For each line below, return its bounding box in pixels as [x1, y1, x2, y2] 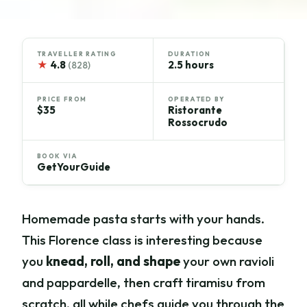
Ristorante [168, 103, 222, 116]
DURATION [168, 50, 211, 58]
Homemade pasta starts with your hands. [22, 210, 265, 228]
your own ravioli [180, 253, 275, 270]
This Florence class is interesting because [22, 232, 263, 249]
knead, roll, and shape [46, 253, 181, 270]
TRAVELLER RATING [37, 50, 116, 58]
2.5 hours [168, 58, 214, 72]
